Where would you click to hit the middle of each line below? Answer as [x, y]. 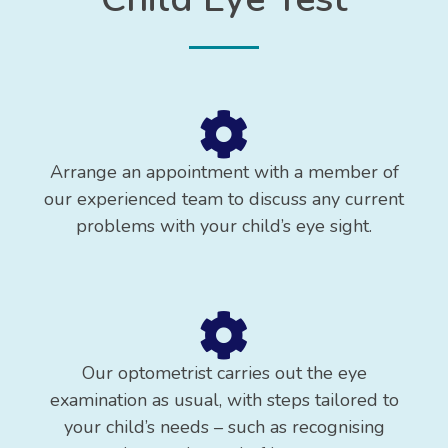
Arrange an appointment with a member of [224, 171]
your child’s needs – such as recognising [224, 426]
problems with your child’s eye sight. [224, 225]
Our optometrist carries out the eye [224, 372]
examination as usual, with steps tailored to [224, 399]
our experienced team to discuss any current [224, 198]
